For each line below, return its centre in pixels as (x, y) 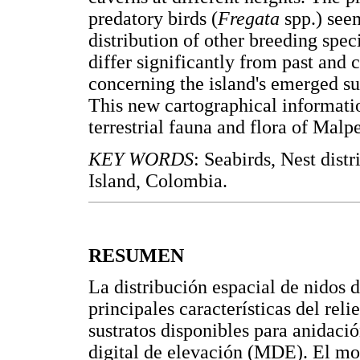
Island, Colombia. (158, 180)
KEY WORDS (141, 159)
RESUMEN (136, 255)
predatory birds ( (153, 19)
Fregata (249, 19)
